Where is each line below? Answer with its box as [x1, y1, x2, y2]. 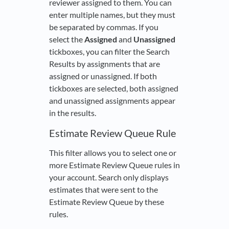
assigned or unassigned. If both [49, 71, 157, 81]
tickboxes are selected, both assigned [49, 83, 178, 94]
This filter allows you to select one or [49, 148, 176, 158]
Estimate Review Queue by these [49, 197, 164, 207]
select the [49, 34, 84, 44]
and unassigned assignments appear [49, 96, 175, 106]
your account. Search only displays [49, 172, 169, 182]
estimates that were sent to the [49, 185, 158, 195]
